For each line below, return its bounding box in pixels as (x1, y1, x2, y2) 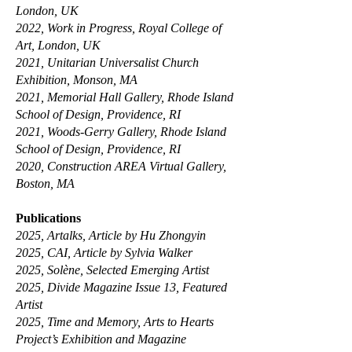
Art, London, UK (16, 38, 101, 52)
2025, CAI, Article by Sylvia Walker (16, 246, 192, 259)
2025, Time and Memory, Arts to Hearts (16, 315, 214, 328)
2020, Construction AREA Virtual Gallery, (16, 159, 226, 173)
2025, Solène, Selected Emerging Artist (16, 263, 209, 277)
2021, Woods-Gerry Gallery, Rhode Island (16, 125, 226, 138)
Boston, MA (16, 177, 84, 190)
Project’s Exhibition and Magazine (16, 332, 186, 346)
